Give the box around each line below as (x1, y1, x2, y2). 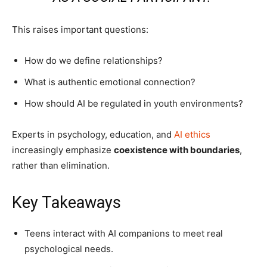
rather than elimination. (12, 159, 110, 171)
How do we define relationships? (24, 54, 163, 66)
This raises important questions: (12, 23, 148, 35)
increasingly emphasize (12, 144, 114, 156)
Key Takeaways (12, 193, 121, 212)
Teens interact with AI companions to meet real (24, 227, 223, 239)
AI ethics (174, 128, 210, 140)
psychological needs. (24, 243, 113, 254)
